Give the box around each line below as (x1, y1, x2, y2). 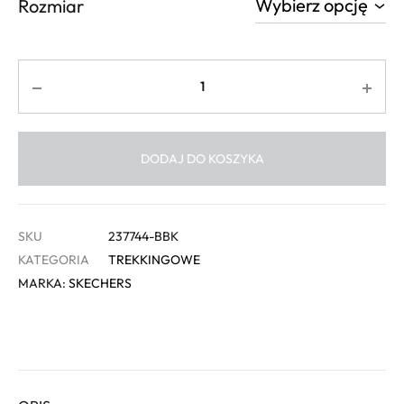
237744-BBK (108, 228, 179, 245)
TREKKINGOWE (108, 252, 200, 269)
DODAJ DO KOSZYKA (140, 151, 264, 168)
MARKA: (18, 275, 69, 292)
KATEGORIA (18, 252, 89, 269)
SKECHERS (69, 275, 132, 292)
